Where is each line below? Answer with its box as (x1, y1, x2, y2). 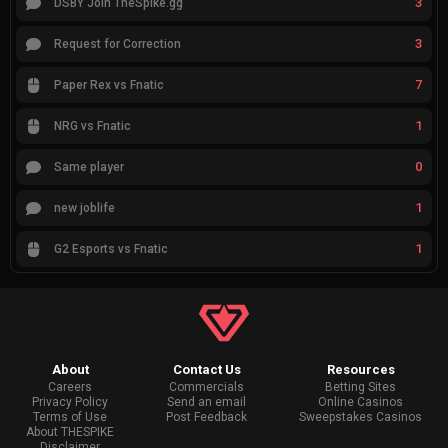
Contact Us (172, 362, 241, 378)
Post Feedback (166, 410, 247, 425)
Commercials (169, 380, 244, 395)
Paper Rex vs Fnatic (53, 78, 164, 93)
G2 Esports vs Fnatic (53, 242, 168, 257)
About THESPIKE (26, 425, 114, 440)
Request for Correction (53, 37, 181, 52)
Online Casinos (318, 395, 403, 410)
